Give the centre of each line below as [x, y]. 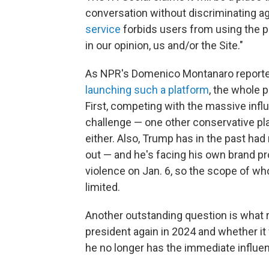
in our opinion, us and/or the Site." [164, 45]
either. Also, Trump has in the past [165, 138]
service [103, 29]
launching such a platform [147, 89]
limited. [103, 187]
